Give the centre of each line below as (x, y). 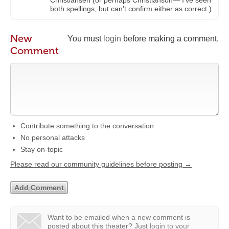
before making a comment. (170, 39)
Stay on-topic (42, 149)
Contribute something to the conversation (87, 126)
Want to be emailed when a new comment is (119, 217)
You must (85, 39)
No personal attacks (53, 138)
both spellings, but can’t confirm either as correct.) (131, 9)
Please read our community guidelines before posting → (101, 164)
